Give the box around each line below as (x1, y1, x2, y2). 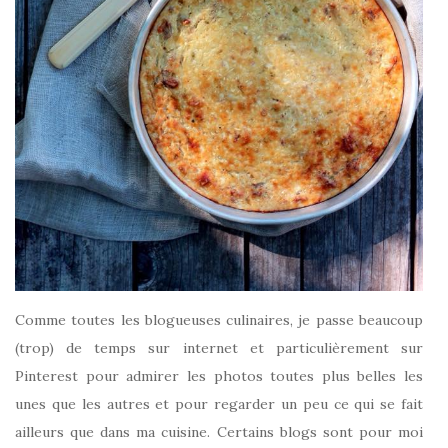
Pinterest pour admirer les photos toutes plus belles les (15, 367, 423, 386)
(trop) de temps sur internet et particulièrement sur (15, 339, 423, 358)
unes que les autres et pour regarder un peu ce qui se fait (15, 395, 423, 414)
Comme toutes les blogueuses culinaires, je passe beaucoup (15, 311, 423, 330)
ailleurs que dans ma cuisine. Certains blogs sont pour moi (15, 423, 423, 442)
